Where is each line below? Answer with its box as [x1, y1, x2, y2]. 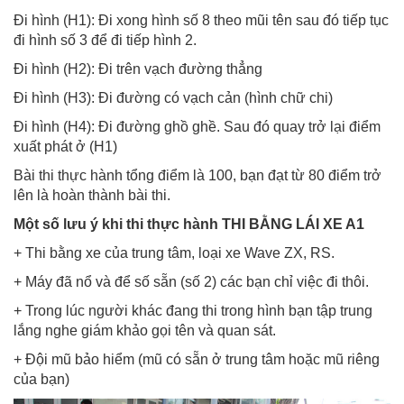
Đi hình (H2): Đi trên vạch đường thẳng [14, 60, 262, 77]
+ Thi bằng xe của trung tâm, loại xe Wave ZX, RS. [14, 244, 335, 261]
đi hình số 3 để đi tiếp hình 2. [14, 32, 197, 48]
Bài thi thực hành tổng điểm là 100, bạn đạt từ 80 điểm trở [14, 167, 381, 183]
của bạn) [14, 371, 69, 387]
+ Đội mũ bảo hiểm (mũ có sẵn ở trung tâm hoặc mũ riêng [14, 351, 380, 367]
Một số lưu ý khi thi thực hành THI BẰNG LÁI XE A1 [14, 216, 364, 232]
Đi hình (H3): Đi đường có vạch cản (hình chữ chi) [14, 89, 333, 106]
